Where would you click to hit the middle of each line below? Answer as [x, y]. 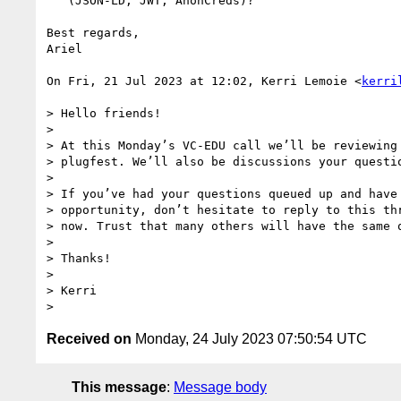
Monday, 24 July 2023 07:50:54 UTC [249, 338]
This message [119, 387]
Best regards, [93, 32]
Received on [89, 338]
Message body [220, 387]
